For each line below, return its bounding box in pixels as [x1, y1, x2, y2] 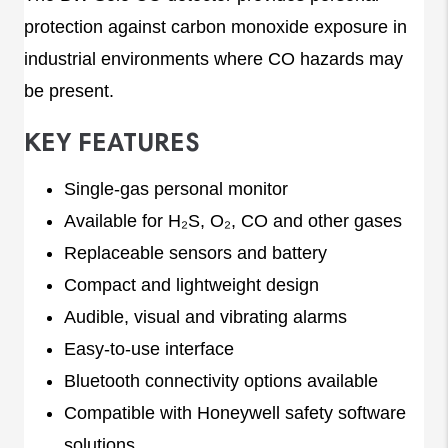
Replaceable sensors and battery [64, 242, 327, 263]
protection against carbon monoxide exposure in [24, 16, 407, 37]
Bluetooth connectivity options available [64, 370, 378, 391]
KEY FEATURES [24, 131, 200, 158]
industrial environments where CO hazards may [24, 48, 403, 69]
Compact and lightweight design [64, 274, 319, 295]
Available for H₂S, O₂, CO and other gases [64, 210, 402, 231]
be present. [24, 80, 114, 101]
